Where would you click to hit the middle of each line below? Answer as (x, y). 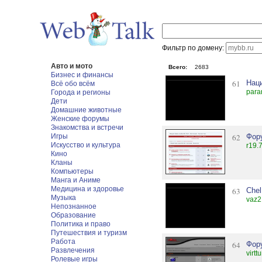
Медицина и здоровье (88, 189)
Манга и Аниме (76, 180)
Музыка (64, 198)
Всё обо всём (73, 84)
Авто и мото (72, 66)
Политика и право (81, 224)
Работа (63, 242)
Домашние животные (87, 110)
